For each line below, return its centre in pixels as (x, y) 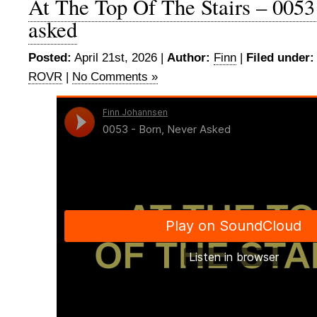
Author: (189, 58)
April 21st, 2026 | (119, 58)
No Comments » (115, 77)
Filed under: (280, 58)
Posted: (50, 58)
